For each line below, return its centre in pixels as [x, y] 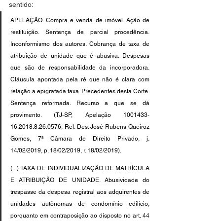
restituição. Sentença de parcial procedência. [80, 32]
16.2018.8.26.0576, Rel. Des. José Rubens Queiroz [80, 127]
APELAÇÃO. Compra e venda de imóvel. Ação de [80, 20]
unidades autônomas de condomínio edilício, [80, 204]
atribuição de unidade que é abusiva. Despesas [80, 56]
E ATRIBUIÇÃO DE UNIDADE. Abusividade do [80, 180]
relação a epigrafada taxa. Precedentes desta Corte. [80, 92]
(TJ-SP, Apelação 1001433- [95, 115]
